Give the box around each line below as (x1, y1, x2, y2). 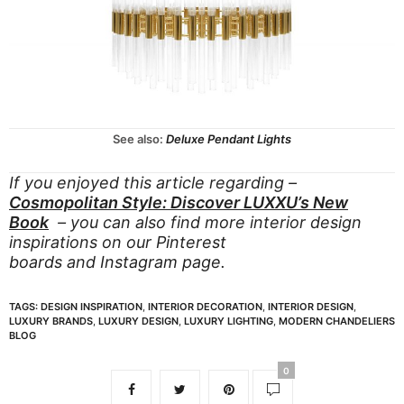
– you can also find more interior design (49, 213, 362, 233)
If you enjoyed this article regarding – (9, 173, 297, 193)
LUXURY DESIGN (98, 315, 179, 328)
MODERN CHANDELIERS (279, 315, 395, 328)
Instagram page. (100, 252, 225, 272)
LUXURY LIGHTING (184, 315, 273, 328)
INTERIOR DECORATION (148, 300, 262, 314)
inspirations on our (9, 233, 156, 252)
